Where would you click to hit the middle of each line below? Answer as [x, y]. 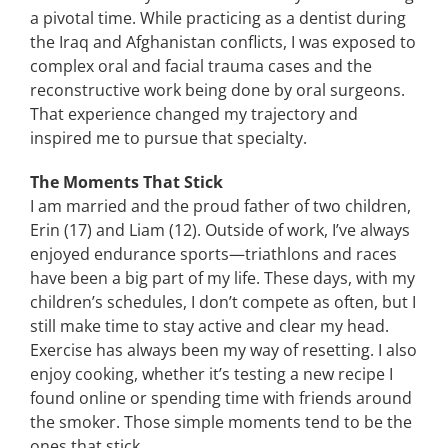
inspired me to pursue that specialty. [168, 138]
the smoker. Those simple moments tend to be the [220, 422]
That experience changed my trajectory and [193, 114]
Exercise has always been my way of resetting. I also [223, 350]
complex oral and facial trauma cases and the [200, 66]
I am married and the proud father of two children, [220, 206]
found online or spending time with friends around [220, 398]
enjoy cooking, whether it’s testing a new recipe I [211, 374]
